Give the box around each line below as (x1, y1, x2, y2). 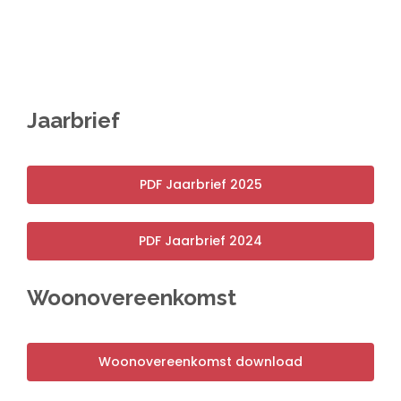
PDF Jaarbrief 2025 (139, 175, 262, 193)
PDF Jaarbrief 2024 (139, 231, 262, 250)
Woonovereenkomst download (98, 352, 303, 371)
